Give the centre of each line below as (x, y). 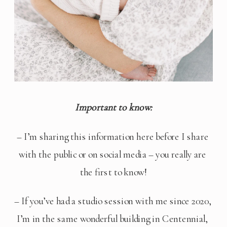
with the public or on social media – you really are (112, 154)
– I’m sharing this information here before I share (112, 137)
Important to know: (113, 108)
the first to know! (113, 172)
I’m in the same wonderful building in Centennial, (112, 219)
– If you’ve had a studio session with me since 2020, (113, 201)
